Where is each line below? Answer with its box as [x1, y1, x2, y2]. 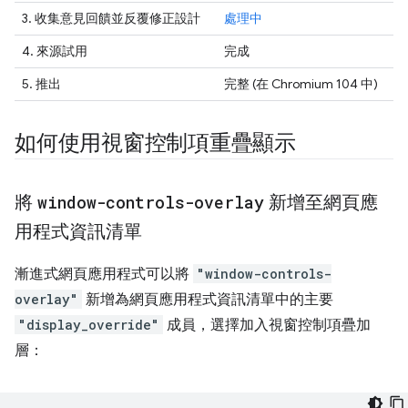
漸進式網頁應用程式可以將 [15, 264, 193, 283]
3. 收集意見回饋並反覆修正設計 [22, 9, 200, 26]
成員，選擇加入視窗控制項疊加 [163, 315, 371, 334]
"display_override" [18, 315, 159, 333]
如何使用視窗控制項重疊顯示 [15, 128, 296, 157]
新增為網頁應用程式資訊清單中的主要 [82, 290, 333, 309]
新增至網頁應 [264, 190, 378, 214]
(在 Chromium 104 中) [250, 75, 378, 92]
